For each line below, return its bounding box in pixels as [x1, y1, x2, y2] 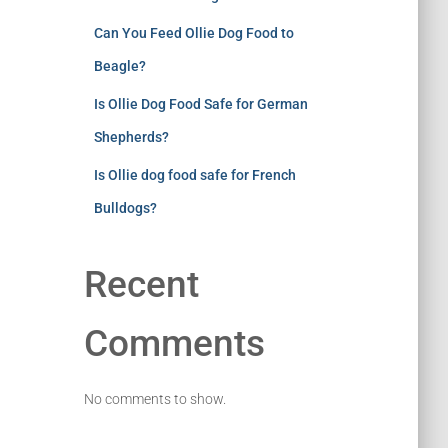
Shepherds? [93, 128, 169, 145]
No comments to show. [83, 390, 226, 407]
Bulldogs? [93, 199, 157, 216]
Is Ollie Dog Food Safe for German [93, 95, 308, 112]
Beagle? [93, 57, 146, 74]
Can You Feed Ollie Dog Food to [93, 24, 294, 41]
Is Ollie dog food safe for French [93, 166, 296, 183]
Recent [83, 262, 199, 306]
